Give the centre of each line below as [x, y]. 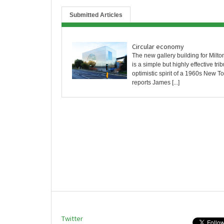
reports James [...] [156, 83]
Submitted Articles [96, 15]
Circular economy [158, 47]
